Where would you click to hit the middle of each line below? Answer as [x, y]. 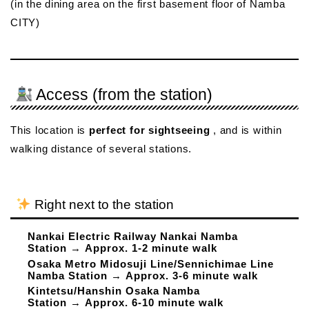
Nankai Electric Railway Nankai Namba [133, 237]
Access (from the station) [123, 94]
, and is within [246, 130]
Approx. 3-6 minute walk [192, 275]
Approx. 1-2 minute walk [151, 248]
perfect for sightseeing [149, 130]
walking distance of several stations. [101, 148]
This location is [50, 130]
